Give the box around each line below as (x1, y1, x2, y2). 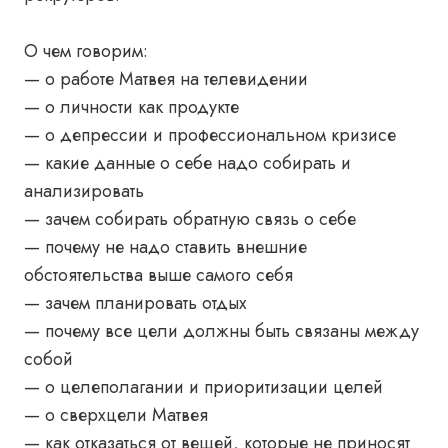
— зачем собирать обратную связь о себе (24, 206, 356, 232)
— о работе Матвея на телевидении (24, 66, 308, 92)
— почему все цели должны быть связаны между (24, 318, 419, 344)
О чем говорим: (24, 38, 148, 64)
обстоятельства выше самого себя (24, 262, 293, 288)
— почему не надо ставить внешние (24, 234, 307, 260)
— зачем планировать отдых (24, 290, 247, 316)
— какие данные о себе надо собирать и (24, 150, 351, 176)
